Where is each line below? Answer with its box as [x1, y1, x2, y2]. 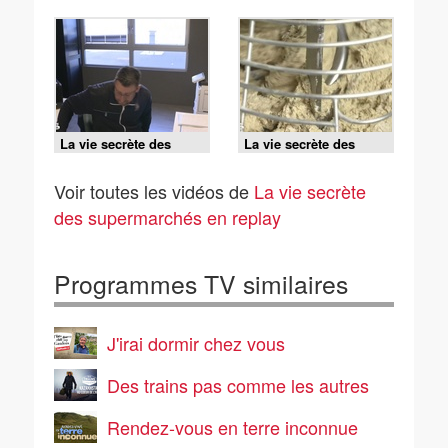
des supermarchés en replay [54, 204, 281, 230]
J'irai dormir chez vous [107, 330, 285, 356]
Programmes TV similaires [54, 266, 348, 301]
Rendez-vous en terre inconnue [107, 414, 358, 440]
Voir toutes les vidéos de [54, 178, 254, 204]
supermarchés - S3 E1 [60, 149, 196, 168]
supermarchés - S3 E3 [244, 149, 380, 168]
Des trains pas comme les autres [107, 372, 369, 398]
